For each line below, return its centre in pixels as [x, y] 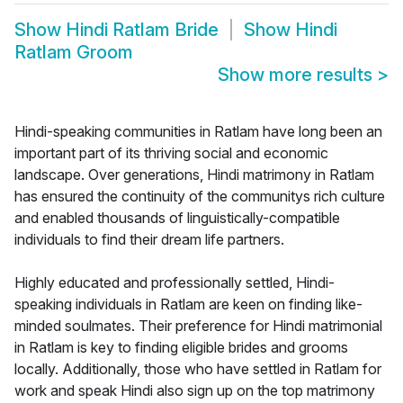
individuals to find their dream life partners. [149, 240]
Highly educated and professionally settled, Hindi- [175, 283]
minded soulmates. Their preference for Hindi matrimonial [198, 326]
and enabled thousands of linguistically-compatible [177, 218]
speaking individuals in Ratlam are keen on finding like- [188, 304]
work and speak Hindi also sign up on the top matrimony [195, 391]
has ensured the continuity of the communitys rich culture [200, 197]
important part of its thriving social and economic [171, 153]
